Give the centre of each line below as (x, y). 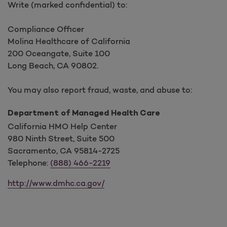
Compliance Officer (46, 29)
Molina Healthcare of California (69, 41)
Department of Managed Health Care (84, 114)
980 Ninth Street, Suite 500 (61, 139)
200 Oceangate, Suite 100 (59, 53)
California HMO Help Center (62, 126)
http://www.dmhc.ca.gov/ (56, 183)
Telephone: (29, 163)
